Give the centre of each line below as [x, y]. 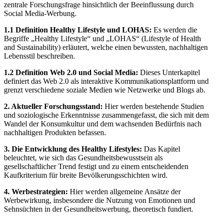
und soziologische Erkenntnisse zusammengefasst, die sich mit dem [106, 115]
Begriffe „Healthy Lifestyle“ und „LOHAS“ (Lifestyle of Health [102, 38]
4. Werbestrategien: [36, 191]
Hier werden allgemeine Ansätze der [124, 191]
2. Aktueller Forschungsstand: [53, 106]
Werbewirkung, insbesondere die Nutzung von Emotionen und [100, 200]
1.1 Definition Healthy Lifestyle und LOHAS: [78, 30]
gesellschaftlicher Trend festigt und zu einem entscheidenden [96, 166]
